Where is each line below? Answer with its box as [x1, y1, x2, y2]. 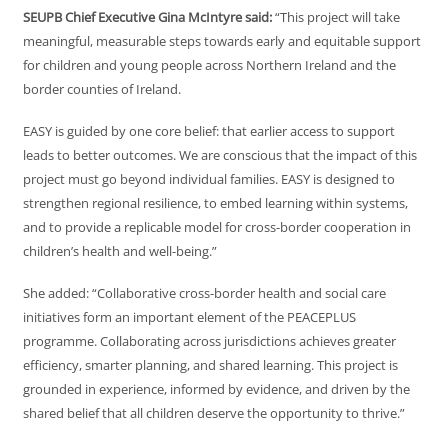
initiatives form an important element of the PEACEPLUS [23, 308, 356, 327]
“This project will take [275, 8, 400, 27]
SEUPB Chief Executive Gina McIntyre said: [23, 8, 275, 27]
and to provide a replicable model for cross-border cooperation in [23, 218, 411, 237]
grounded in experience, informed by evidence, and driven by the [23, 380, 410, 399]
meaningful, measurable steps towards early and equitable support [23, 32, 421, 51]
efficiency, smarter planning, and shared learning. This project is [23, 356, 398, 375]
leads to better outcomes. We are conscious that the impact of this [23, 146, 417, 165]
